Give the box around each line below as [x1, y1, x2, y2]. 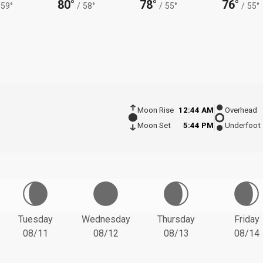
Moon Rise [137, 106, 174, 115]
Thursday [157, 213, 195, 225]
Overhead [225, 106, 257, 115]
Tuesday [18, 213, 53, 225]
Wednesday [81, 213, 130, 225]
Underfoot [225, 121, 261, 130]
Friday [234, 213, 259, 225]
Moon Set [137, 121, 171, 130]
